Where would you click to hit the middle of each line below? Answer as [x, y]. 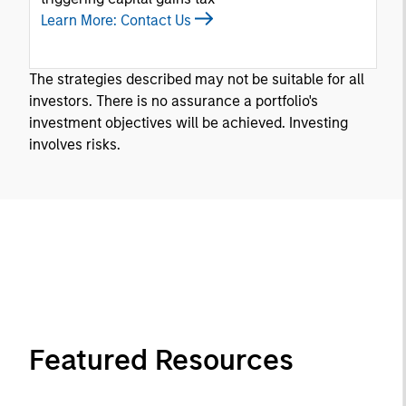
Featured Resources [161, 360]
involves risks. [75, 145]
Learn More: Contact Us [118, 20]
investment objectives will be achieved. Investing [188, 123]
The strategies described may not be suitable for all [197, 79]
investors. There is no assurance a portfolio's [174, 101]
